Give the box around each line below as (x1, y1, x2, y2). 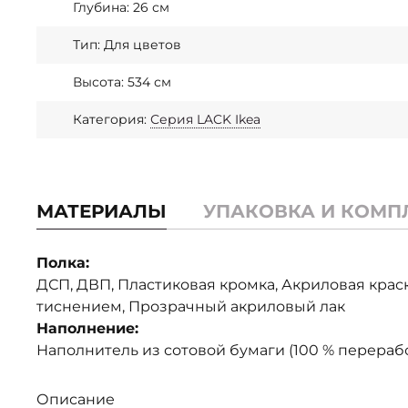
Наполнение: (36, 320, 138, 337)
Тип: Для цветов (73, 36, 181, 53)
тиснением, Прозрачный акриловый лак (36, 298, 345, 315)
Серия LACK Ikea (150, 111, 260, 127)
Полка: (36, 254, 89, 271)
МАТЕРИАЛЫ (36, 200, 167, 222)
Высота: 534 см (73, 74, 171, 90)
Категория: (73, 111, 150, 127)
